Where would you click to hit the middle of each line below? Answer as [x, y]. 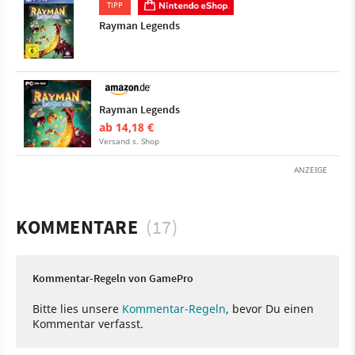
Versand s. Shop [129, 141]
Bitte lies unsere [77, 308]
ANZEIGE [311, 169]
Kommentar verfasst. [88, 323]
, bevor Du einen [270, 308]
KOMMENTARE [77, 227]
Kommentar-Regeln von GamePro [113, 278]
